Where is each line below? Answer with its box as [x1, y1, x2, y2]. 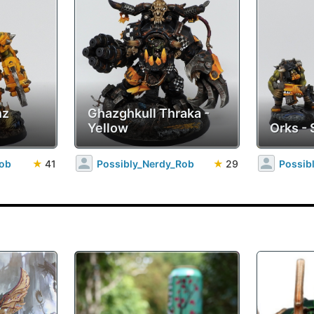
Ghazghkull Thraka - [87, 106, 210, 121]
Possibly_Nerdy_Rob [96, 157, 194, 170]
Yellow [87, 121, 128, 136]
